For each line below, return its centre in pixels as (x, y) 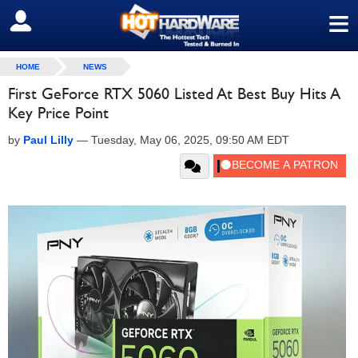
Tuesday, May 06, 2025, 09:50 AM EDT (190, 140)
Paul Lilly (48, 140)
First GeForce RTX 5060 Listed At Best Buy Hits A (174, 93)
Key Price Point (58, 113)
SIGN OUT (47, 22)
